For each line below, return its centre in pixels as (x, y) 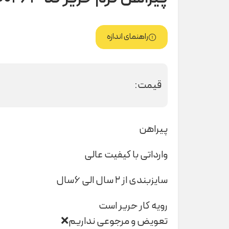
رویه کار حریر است (133, 206)
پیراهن (153, 129)
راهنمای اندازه (128, 37)
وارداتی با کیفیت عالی (126, 155)
